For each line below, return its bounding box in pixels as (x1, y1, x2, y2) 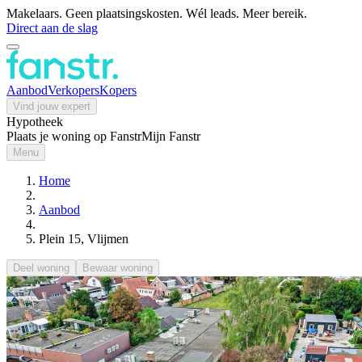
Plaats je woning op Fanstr (6, 129, 141, 143)
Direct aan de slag (6, 21, 98, 35)
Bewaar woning (82, 262, 153, 274)
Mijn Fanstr (141, 129, 200, 143)
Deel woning (13, 262, 69, 274)
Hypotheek (6, 115, 63, 128)
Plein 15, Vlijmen (39, 232, 128, 246)
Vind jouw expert (13, 100, 90, 112)
